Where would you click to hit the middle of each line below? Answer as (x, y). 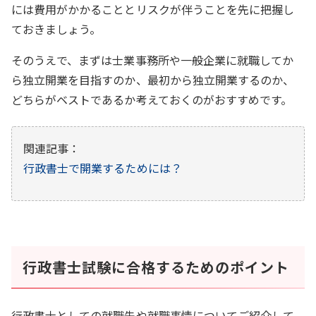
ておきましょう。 (56, 29)
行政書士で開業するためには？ (103, 168)
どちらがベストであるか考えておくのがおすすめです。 (152, 99)
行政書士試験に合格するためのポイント (156, 267)
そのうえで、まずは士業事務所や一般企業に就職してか (153, 60)
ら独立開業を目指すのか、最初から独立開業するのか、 (153, 79)
